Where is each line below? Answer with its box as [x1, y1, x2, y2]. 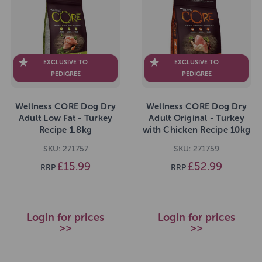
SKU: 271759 [174, 143, 219, 154]
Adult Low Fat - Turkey [18, 112, 113, 123]
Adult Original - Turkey [149, 112, 244, 123]
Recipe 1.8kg [39, 124, 92, 135]
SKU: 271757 [43, 143, 88, 154]
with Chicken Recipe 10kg [143, 124, 250, 135]
